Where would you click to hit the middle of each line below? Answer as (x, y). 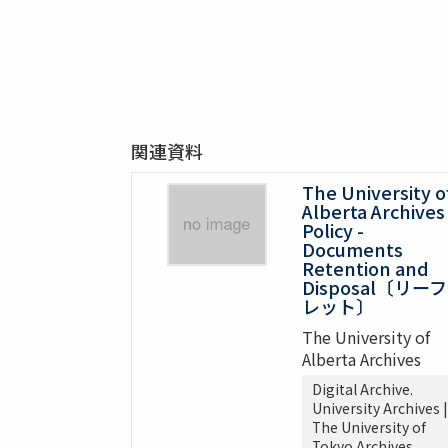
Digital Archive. (362, 389)
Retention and (365, 268)
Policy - (332, 230)
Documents (352, 249)
